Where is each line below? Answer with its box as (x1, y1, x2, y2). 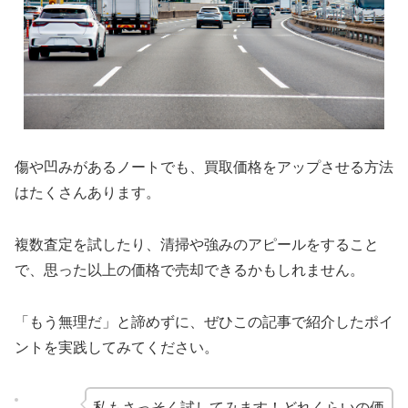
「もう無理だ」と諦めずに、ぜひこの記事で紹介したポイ (15, 313, 393, 330)
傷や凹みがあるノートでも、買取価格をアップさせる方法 (15, 159, 393, 176)
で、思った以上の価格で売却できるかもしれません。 (15, 262, 364, 279)
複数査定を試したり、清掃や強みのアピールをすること (15, 237, 379, 253)
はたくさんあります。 (15, 185, 160, 201)
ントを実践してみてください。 (15, 339, 219, 355)
